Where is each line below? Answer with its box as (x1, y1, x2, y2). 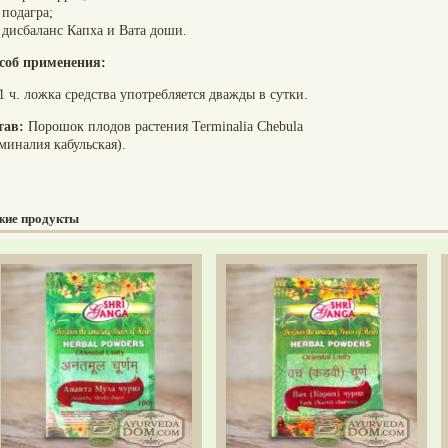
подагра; (2, 5, 53, 20)
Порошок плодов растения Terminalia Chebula (24, 119, 303, 134)
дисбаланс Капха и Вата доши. (2, 23, 187, 38)
